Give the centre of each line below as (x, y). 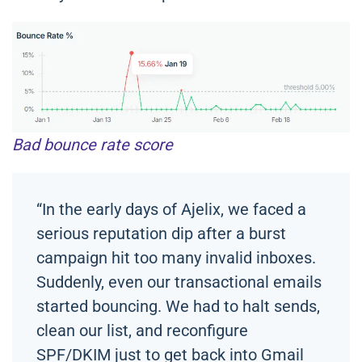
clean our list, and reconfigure (142, 331)
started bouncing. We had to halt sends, (178, 307)
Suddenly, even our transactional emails (179, 282)
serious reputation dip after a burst (161, 234)
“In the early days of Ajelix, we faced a (171, 210)
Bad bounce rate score (93, 145)
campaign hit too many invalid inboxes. (176, 258)
